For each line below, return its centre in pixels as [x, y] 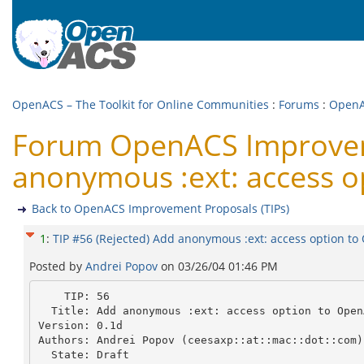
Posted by [57, 266]
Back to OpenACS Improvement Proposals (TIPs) [160, 208]
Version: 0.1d [80, 325]
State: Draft [44, 354]
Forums [299, 104]
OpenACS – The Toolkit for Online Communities [141, 104]
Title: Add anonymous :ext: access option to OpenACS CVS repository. [44, 310]
